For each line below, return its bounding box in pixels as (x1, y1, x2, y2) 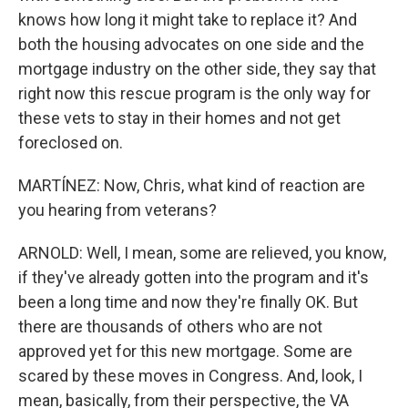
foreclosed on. (18, 133, 123, 152)
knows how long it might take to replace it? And (18, 10, 357, 29)
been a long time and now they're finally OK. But (18, 292, 358, 311)
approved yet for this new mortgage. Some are (18, 342, 352, 361)
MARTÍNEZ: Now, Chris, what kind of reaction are (18, 176, 365, 195)
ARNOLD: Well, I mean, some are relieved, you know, (18, 243, 386, 262)
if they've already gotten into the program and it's (18, 268, 369, 287)
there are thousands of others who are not (18, 317, 322, 336)
